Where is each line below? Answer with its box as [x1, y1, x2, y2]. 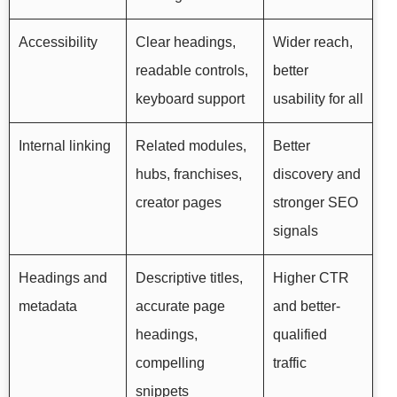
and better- [273, 299, 340, 315]
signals [273, 223, 318, 239]
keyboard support [136, 91, 245, 107]
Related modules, [136, 138, 246, 154]
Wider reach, [273, 35, 353, 51]
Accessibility [19, 35, 97, 51]
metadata [19, 299, 77, 315]
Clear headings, [136, 35, 236, 51]
